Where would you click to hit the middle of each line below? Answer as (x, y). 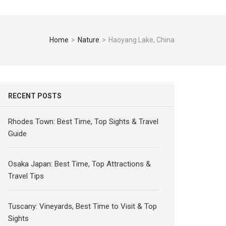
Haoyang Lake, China (142, 40)
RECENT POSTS (35, 96)
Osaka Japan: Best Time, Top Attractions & (80, 164)
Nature (89, 40)
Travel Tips (26, 176)
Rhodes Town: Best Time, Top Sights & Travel (83, 122)
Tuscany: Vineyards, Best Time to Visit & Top (83, 206)
